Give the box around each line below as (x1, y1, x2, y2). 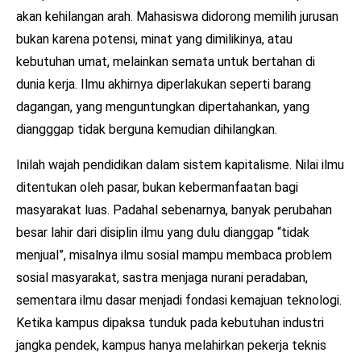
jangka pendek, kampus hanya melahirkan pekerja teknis (16, 337, 326, 353)
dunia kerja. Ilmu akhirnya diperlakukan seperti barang (16, 76, 311, 92)
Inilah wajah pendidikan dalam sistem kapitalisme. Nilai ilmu (16, 156, 344, 172)
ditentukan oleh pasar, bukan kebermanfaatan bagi (16, 179, 298, 195)
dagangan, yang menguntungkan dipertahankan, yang (16, 98, 309, 114)
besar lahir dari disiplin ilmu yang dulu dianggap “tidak (16, 224, 309, 240)
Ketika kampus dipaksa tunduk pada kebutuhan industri (16, 314, 324, 330)
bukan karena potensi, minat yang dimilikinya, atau (16, 31, 293, 47)
